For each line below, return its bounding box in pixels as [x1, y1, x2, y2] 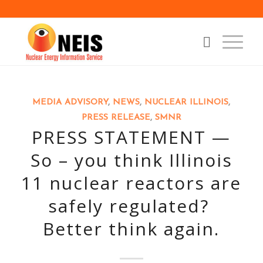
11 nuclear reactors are [21, 171, 242, 195]
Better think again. [43, 217, 220, 241]
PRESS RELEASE [81, 113, 150, 122]
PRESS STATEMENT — [32, 125, 231, 149]
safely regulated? [48, 194, 215, 218]
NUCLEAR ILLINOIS [144, 98, 229, 107]
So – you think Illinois [30, 148, 232, 172]
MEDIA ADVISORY [32, 98, 109, 107]
